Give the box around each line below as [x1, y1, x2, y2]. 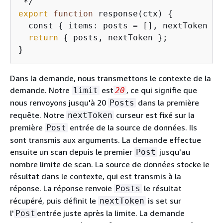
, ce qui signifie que [126, 85, 197, 95]
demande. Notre [10, 85, 72, 95]
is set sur [146, 195, 181, 206]
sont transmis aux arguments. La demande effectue [10, 134, 201, 145]
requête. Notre [10, 110, 66, 120]
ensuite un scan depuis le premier [10, 146, 134, 157]
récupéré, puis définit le [10, 195, 98, 206]
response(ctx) [93, 8, 168, 18]
